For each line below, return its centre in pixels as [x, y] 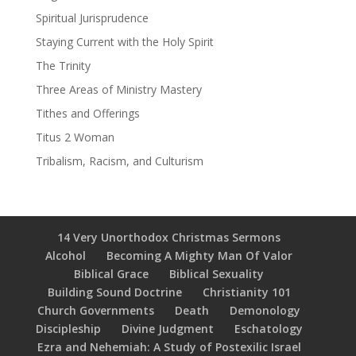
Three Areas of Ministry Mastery [118, 89]
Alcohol [66, 255]
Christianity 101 [246, 292]
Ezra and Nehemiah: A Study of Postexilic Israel [169, 347]
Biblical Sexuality [217, 274]
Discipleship [68, 329]
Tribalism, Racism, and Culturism [119, 161]
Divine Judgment [167, 329]
